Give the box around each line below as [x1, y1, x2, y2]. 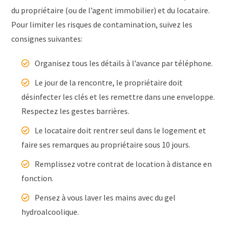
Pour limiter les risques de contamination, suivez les [11, 19, 193, 30]
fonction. [21, 173, 54, 184]
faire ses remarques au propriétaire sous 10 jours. [21, 139, 191, 150]
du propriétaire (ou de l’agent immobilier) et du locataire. [11, 5, 210, 16]
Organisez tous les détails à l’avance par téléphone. [35, 58, 213, 69]
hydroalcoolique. [21, 207, 79, 217]
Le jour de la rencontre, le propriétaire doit [35, 77, 183, 88]
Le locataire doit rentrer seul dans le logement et [35, 125, 207, 136]
